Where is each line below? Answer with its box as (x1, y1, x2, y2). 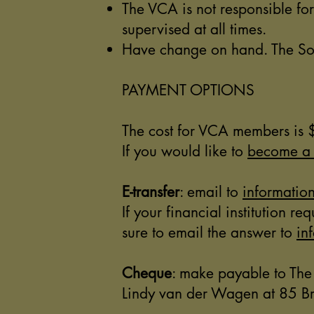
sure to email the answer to (122, 223, 296, 242)
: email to (179, 182, 243, 201)
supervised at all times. (122, 20, 266, 39)
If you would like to (122, 142, 247, 161)
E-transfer (122, 182, 179, 201)
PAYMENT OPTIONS (122, 81, 254, 100)
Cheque (122, 264, 172, 282)
